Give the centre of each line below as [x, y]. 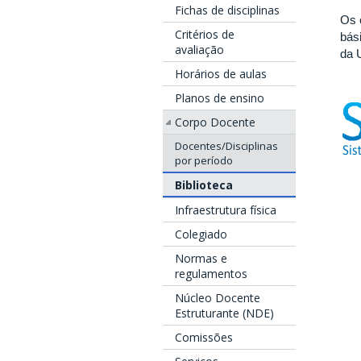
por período [204, 160]
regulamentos [211, 274]
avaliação [199, 50]
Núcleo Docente [218, 298]
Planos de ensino [220, 98]
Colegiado [201, 234]
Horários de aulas [221, 74]
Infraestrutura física [226, 210]
